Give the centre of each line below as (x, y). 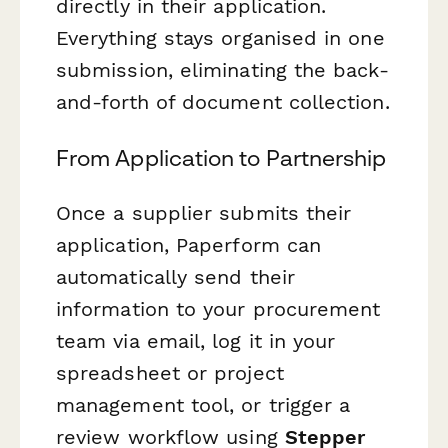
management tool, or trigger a (203, 404)
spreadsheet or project (170, 372)
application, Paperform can (189, 244)
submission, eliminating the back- (222, 70)
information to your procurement (218, 308)
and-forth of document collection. (223, 102)
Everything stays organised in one (220, 38)
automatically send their (175, 276)
